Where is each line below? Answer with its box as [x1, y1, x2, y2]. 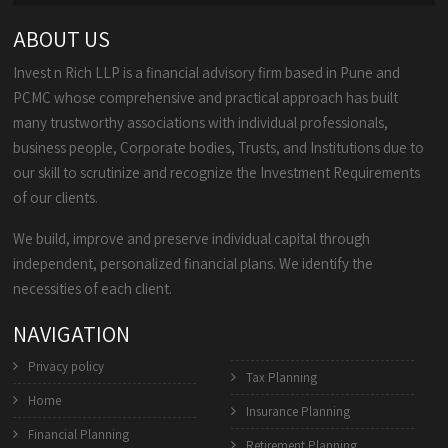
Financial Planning [28, 426, 130, 444]
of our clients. [13, 187, 99, 207]
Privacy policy [28, 358, 105, 376]
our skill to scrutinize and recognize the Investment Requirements [13, 162, 421, 182]
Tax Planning [246, 369, 318, 387]
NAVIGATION [13, 320, 131, 349]
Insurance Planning [246, 403, 351, 421]
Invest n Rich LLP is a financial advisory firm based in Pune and [13, 62, 401, 82]
